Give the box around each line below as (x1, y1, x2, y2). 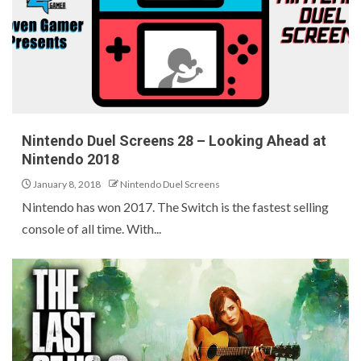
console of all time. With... (22, 221, 161, 236)
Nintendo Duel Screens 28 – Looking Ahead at (22, 132, 326, 149)
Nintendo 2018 (22, 151, 119, 168)
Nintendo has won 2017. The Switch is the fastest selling (22, 199, 329, 214)
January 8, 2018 (31, 178, 101, 190)
